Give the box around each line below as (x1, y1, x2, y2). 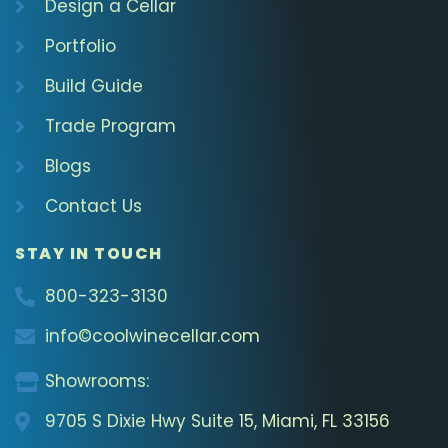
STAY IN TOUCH (15, 242, 163, 266)
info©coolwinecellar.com (45, 324, 260, 349)
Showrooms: (45, 369, 149, 394)
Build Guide (45, 74, 143, 99)
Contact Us (45, 194, 142, 219)
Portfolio (45, 34, 116, 59)
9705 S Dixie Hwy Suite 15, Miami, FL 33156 (45, 409, 390, 434)
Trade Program (45, 114, 176, 139)
